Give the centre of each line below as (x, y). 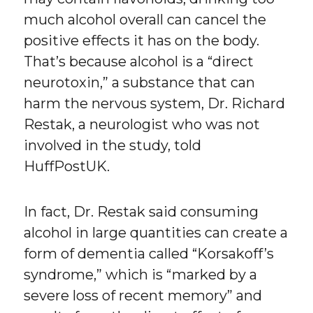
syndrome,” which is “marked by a (141, 275)
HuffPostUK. (67, 167)
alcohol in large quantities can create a (156, 233)
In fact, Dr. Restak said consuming (141, 212)
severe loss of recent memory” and (143, 296)
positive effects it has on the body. (142, 41)
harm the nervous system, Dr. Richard (155, 104)
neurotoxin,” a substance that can (140, 83)
